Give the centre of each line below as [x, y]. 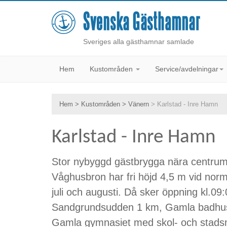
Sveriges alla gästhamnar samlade [139, 42]
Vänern [139, 104]
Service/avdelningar [187, 69]
